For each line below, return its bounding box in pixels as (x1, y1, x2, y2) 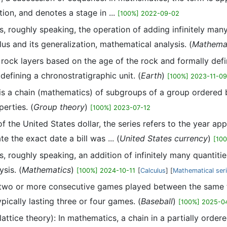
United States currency (120, 133, 208, 143)
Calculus (140, 167, 166, 174)
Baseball (141, 196, 173, 206)
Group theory (33, 102, 85, 112)
